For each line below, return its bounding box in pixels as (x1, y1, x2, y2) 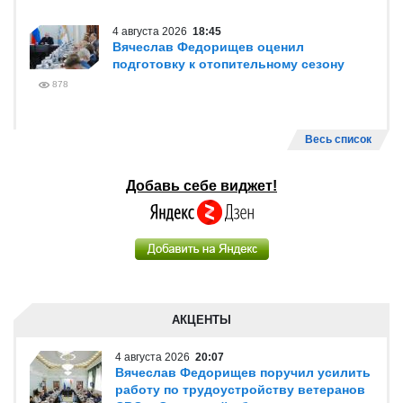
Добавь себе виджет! (126, 178, 277, 193)
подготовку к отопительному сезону (112, 57, 345, 71)
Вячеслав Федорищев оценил (112, 40, 304, 54)
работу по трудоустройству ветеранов (115, 382, 365, 397)
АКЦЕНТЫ (172, 313, 231, 327)
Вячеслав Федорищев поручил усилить (115, 365, 371, 380)
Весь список (305, 133, 372, 146)
